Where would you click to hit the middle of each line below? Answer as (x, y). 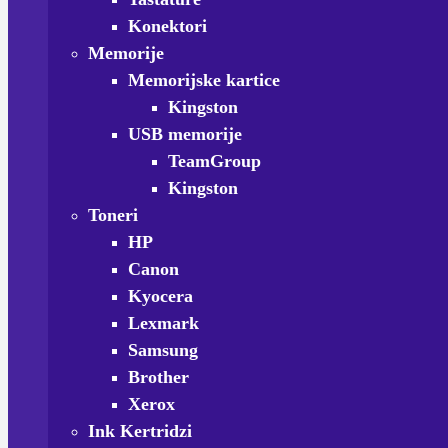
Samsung (163, 350)
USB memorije (185, 134)
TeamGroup (214, 161)
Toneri (113, 215)
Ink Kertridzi (140, 431)
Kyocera (160, 296)
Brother (158, 377)
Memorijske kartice (204, 80)
